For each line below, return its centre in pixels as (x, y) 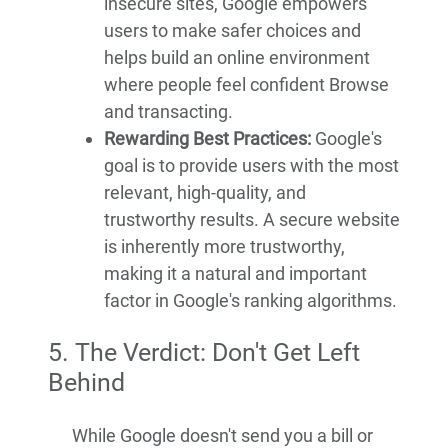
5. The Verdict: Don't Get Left (204, 353)
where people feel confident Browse (246, 85)
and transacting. (168, 112)
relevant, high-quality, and (205, 193)
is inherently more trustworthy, (224, 247)
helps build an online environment (237, 58)
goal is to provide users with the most (251, 166)
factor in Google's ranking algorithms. (250, 301)
